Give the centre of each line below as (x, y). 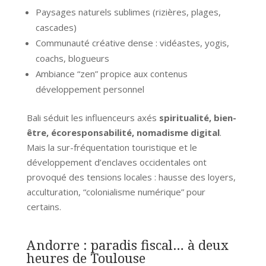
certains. (44, 206)
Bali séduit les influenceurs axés (93, 117)
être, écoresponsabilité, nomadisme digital (123, 132)
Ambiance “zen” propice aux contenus (111, 73)
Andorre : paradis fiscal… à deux (127, 244)
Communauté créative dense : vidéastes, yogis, (132, 42)
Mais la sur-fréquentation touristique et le (112, 147)
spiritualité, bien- (197, 117)
